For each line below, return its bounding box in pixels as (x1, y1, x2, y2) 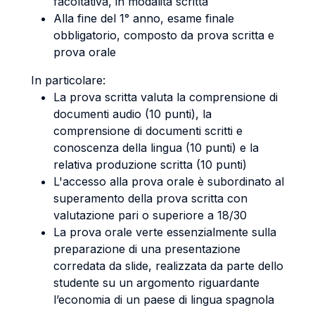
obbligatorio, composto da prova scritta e (53, 28, 274, 42)
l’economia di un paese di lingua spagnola (53, 292, 274, 307)
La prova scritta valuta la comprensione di (53, 90, 278, 104)
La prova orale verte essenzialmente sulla (53, 225, 276, 239)
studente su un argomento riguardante (53, 276, 259, 290)
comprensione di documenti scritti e (53, 124, 243, 138)
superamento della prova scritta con (53, 191, 247, 205)
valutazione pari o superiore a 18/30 (53, 208, 247, 222)
